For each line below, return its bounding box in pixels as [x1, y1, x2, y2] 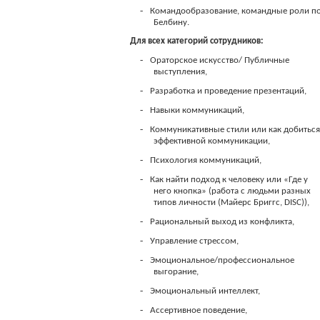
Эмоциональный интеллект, [150, 286, 261, 296]
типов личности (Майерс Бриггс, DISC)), [154, 198, 310, 207]
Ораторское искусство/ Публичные [150, 56, 290, 65]
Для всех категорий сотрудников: [130, 36, 264, 46]
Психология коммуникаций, [150, 156, 262, 165]
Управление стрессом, [150, 236, 239, 246]
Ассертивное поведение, [150, 306, 248, 315]
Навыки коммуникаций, [150, 106, 245, 115]
